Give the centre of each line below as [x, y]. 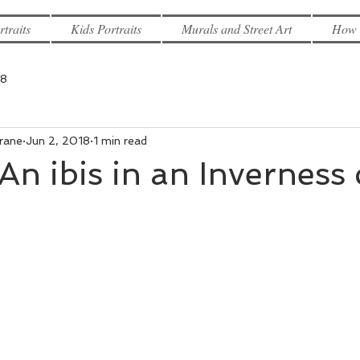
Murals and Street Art [237, 29]
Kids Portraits [106, 29]
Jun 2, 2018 [58, 140]
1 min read [120, 140]
